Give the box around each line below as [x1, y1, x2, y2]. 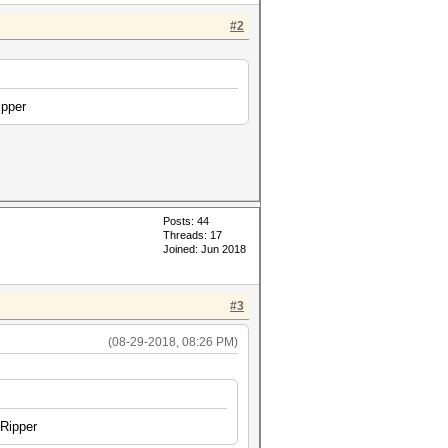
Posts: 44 [163, 215, 209, 227]
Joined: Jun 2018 [163, 243, 246, 255]
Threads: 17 [163, 229, 222, 241]
